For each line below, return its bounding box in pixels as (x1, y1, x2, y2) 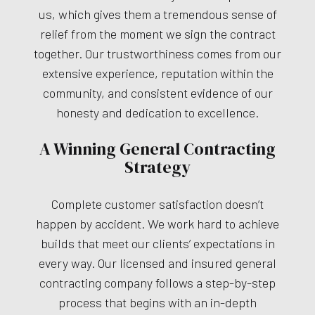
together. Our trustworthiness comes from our (34, 46, 281, 62)
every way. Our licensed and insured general (39, 255, 276, 271)
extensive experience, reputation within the (41, 65, 274, 82)
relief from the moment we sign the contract (39, 26, 276, 42)
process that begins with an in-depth (58, 295, 257, 311)
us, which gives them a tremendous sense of (38, 6, 277, 22)
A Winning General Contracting (39, 137, 276, 161)
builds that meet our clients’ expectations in (40, 236, 275, 252)
